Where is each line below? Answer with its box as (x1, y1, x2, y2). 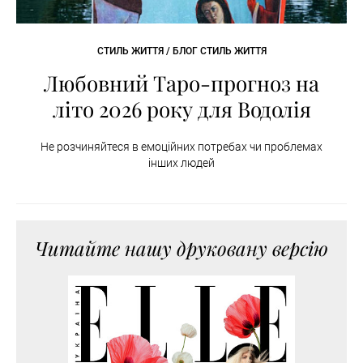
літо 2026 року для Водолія (52, 95, 311, 124)
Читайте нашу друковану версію (35, 235, 328, 262)
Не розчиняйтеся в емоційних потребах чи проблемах (41, 140, 322, 154)
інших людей (148, 156, 215, 170)
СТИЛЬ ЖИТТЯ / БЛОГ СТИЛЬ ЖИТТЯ (96, 45, 267, 58)
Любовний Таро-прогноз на (44, 69, 319, 98)
